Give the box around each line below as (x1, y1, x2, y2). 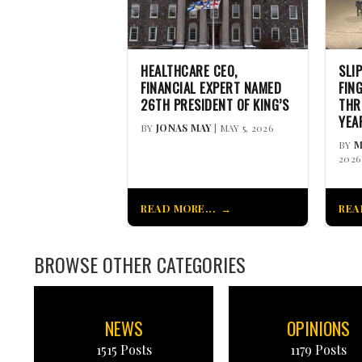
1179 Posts (289, 340, 347, 358)
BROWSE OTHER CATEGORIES (34, 249, 246, 279)
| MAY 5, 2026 (211, 120, 273, 134)
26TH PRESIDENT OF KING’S (141, 94, 288, 115)
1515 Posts (95, 340, 152, 358)
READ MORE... (141, 200, 216, 215)
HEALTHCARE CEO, (141, 60, 238, 81)
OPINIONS (286, 314, 350, 341)
